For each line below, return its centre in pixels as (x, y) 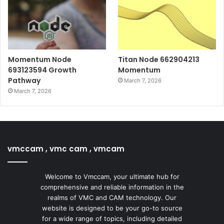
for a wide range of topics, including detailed (112, 219)
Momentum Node (40, 60)
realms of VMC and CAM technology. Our (112, 198)
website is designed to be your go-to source (112, 208)
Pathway (24, 81)
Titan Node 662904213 (159, 60)
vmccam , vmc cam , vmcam (66, 149)
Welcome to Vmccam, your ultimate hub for (112, 177)
